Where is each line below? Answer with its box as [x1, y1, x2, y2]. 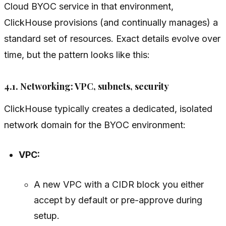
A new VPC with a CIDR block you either [33, 179, 204, 190]
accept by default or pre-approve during [33, 195, 202, 206]
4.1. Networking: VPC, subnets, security [4, 80, 169, 93]
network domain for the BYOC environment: [4, 120, 186, 131]
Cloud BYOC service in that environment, [4, 1, 174, 12]
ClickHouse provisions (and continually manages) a [4, 17, 218, 28]
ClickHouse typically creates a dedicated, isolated [4, 103, 212, 115]
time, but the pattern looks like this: [4, 49, 150, 61]
